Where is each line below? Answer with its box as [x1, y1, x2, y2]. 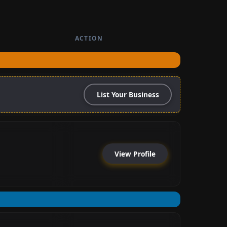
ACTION [75, 33, 103, 43]
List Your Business [96, 90, 159, 100]
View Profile [115, 148, 156, 159]
